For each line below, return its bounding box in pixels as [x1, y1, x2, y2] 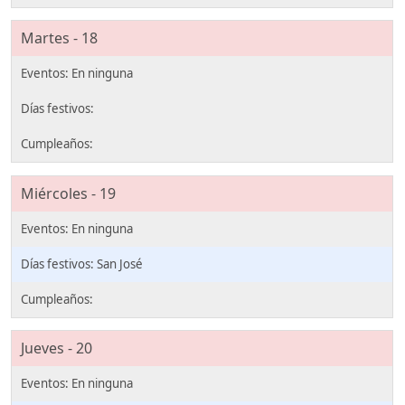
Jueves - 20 [21, 338, 92, 358]
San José [97, 255, 143, 272]
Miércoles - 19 [21, 183, 116, 203]
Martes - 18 [21, 28, 98, 49]
